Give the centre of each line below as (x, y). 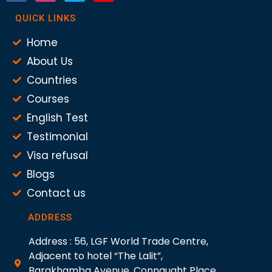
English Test (57, 117)
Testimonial (57, 136)
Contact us (56, 193)
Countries (52, 80)
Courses (48, 99)
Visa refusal (57, 155)
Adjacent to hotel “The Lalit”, (95, 256)
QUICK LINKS (46, 18)
